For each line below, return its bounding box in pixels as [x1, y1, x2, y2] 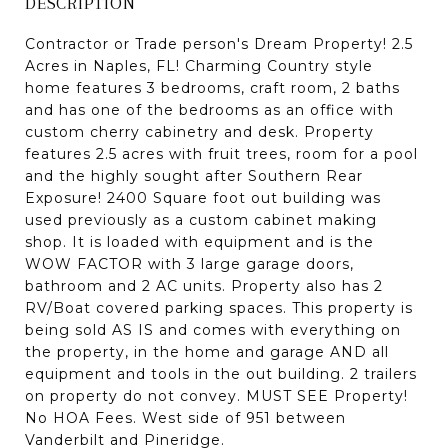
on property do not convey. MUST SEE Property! [25, 386, 408, 405]
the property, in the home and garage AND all [25, 342, 389, 361]
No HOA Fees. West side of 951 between [25, 408, 346, 427]
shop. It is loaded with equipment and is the [25, 232, 374, 251]
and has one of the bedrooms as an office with [25, 100, 394, 119]
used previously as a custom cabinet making [25, 210, 377, 229]
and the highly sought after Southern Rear [25, 166, 363, 185]
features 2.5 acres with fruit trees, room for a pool [25, 144, 418, 163]
